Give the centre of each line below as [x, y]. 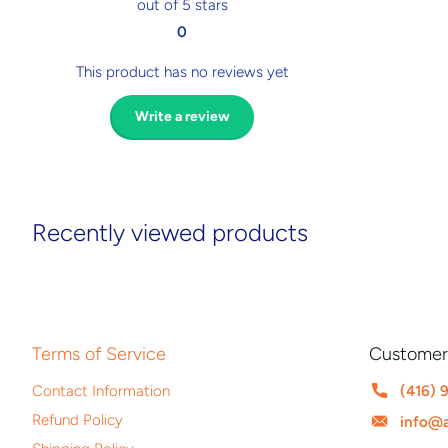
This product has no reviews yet [182, 72]
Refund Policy [77, 419]
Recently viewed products [170, 232]
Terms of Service [99, 353]
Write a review [182, 117]
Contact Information [101, 390]
